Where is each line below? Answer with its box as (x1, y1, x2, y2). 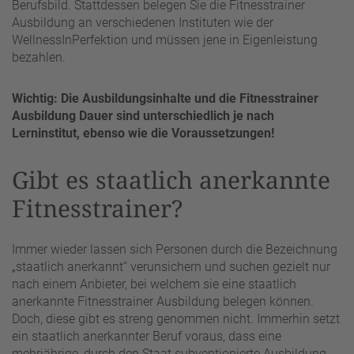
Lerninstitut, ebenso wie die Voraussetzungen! (12, 126, 274, 141)
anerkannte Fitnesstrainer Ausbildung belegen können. (12, 293, 314, 309)
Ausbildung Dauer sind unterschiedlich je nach (12, 108, 274, 124)
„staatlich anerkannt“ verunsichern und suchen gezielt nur (12, 258, 330, 274)
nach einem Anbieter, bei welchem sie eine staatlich (12, 276, 296, 292)
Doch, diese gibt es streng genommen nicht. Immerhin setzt (12, 311, 340, 326)
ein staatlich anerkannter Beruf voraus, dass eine (12, 328, 281, 344)
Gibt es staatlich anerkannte (12, 164, 330, 197)
